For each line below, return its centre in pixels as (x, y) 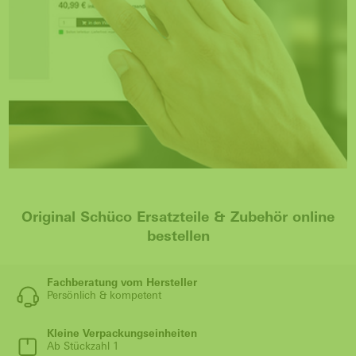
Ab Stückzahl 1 (83, 346)
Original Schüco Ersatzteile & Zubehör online (178, 216)
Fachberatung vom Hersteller (122, 282)
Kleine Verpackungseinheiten (122, 333)
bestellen (178, 235)
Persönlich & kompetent (104, 295)
